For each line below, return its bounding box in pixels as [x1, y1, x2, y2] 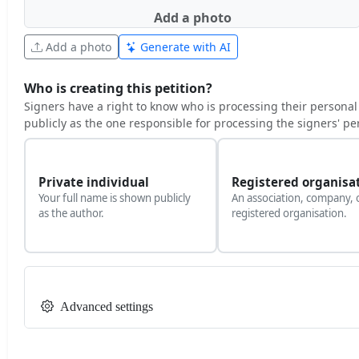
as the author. [38, 206, 104, 221]
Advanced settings [60, 300, 153, 314]
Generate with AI [137, 39, 231, 55]
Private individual [38, 174, 149, 191]
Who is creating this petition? [24, 79, 212, 98]
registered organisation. [231, 206, 347, 221]
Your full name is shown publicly [38, 191, 191, 206]
